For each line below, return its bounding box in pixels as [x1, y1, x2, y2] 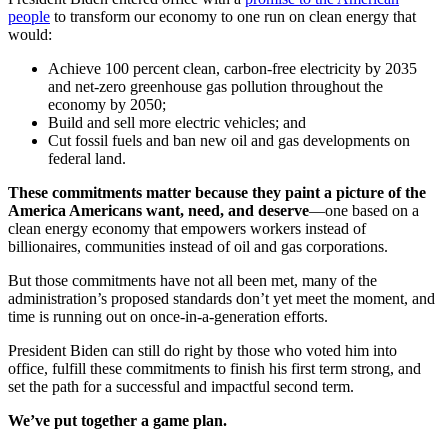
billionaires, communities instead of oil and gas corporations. [8, 238, 392, 256]
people [8, 8, 50, 26]
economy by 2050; [48, 96, 166, 114]
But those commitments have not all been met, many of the [8, 272, 377, 290]
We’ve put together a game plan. [8, 412, 231, 430]
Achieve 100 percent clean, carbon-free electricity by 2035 [48, 60, 417, 78]
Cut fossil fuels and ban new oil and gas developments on [48, 132, 410, 150]
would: [8, 26, 52, 44]
